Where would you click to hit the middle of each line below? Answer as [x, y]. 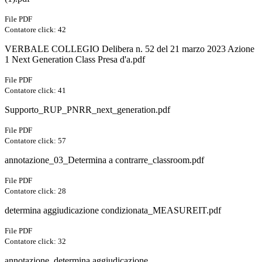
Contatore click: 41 [35, 91]
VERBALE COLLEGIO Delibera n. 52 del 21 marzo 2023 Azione [130, 49]
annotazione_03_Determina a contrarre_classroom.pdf [104, 160]
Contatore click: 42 [35, 30]
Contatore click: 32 [35, 242]
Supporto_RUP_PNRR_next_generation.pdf [87, 110]
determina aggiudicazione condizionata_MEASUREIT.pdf [113, 211]
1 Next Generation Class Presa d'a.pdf [75, 60]
